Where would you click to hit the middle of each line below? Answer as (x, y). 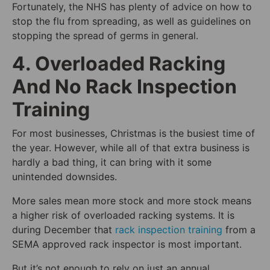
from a (239, 229)
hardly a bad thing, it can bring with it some (112, 162)
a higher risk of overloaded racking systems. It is (123, 215)
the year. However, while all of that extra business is (131, 147)
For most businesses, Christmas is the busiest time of (133, 133)
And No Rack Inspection (124, 86)
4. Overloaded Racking (119, 63)
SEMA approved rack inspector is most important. (127, 244)
